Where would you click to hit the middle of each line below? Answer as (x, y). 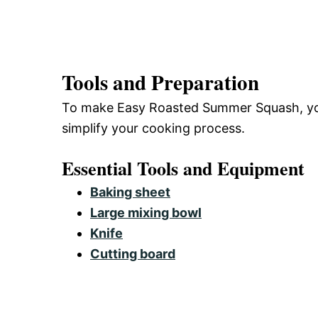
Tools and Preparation (160, 82)
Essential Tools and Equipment (183, 168)
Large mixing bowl (146, 212)
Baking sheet (130, 192)
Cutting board (133, 253)
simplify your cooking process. (153, 128)
